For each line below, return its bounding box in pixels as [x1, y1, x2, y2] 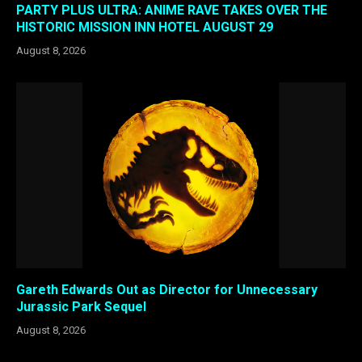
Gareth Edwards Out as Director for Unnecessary [16, 281, 318, 297]
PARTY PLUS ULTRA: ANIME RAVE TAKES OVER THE [16, 2, 327, 19]
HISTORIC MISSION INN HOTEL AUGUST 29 [16, 19, 273, 36]
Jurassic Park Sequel [16, 298, 146, 314]
